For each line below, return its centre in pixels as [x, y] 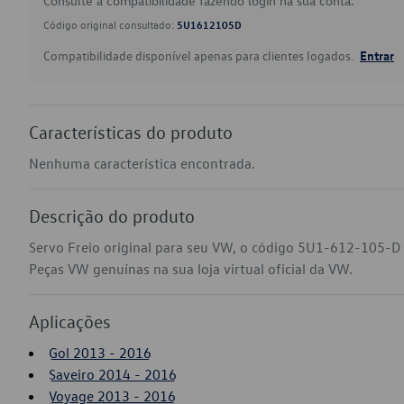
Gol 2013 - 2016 [100, 353]
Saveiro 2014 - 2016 [113, 374]
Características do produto [131, 132]
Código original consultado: [110, 24]
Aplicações [70, 321]
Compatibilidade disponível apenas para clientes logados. [200, 55]
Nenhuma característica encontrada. [142, 163]
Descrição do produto [112, 216]
